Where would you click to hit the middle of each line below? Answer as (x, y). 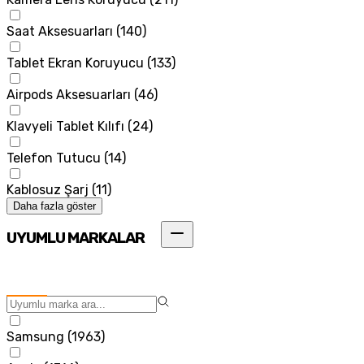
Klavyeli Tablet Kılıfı (65, 126)
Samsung (35, 337)
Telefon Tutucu (54, 158)
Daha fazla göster (54, 206)
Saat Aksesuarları (60, 31)
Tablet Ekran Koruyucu (75, 63)
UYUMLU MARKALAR (76, 238)
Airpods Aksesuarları (69, 94)
